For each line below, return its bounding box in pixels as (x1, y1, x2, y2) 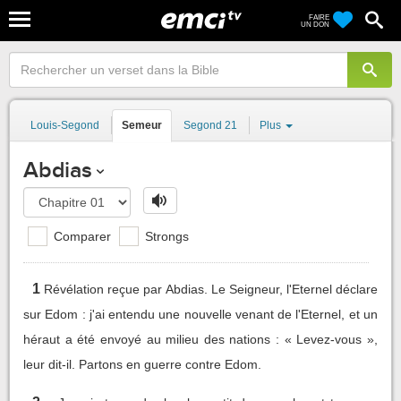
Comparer (50, 228, 111, 243)
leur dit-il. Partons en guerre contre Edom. (23, 356, 261, 371)
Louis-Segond (30, 119, 99, 132)
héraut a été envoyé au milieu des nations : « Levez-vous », (23, 331, 378, 346)
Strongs (141, 228, 189, 243)
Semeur (122, 119, 162, 132)
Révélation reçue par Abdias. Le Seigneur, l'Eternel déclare (44, 281, 378, 296)
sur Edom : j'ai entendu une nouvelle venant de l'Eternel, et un (23, 306, 378, 321)
